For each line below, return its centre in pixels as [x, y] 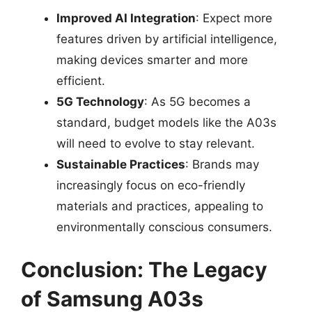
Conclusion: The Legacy [144, 270]
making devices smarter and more [152, 60]
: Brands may [222, 164]
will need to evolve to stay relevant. [156, 143]
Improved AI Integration [126, 18]
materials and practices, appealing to [160, 206]
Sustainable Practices [121, 164]
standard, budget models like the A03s [166, 122]
